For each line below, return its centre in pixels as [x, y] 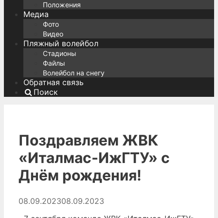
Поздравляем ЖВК [88, 140]
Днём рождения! [80, 175]
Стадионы [60, 54]
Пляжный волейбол [61, 44]
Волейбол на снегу [74, 73]
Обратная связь [54, 82]
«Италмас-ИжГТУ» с [94, 158]
